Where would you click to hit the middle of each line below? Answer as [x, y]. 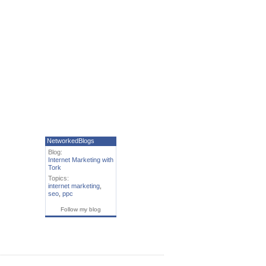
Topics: [58, 178]
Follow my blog [81, 209]
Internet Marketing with [81, 159]
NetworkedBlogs [71, 140]
